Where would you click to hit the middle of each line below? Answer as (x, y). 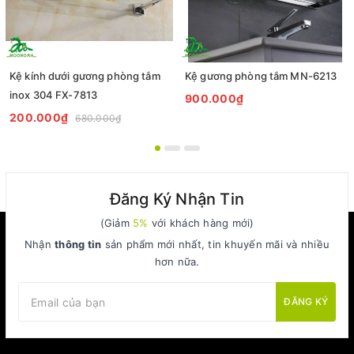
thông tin (78, 244)
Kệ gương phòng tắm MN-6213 (261, 76)
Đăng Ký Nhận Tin (177, 199)
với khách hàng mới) (201, 223)
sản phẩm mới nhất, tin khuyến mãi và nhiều (216, 244)
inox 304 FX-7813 (54, 95)
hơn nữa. (177, 262)
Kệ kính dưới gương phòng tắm (85, 76)
